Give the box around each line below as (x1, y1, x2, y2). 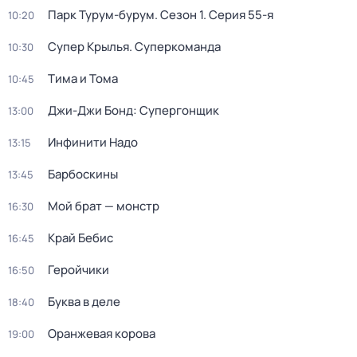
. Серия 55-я (203, 6, 273, 23)
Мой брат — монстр (48, 198, 159, 214)
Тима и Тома (48, 70, 118, 87)
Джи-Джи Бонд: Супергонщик (48, 102, 219, 119)
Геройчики (48, 261, 109, 278)
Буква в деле (48, 293, 120, 310)
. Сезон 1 (155, 6, 203, 23)
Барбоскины (48, 166, 118, 182)
